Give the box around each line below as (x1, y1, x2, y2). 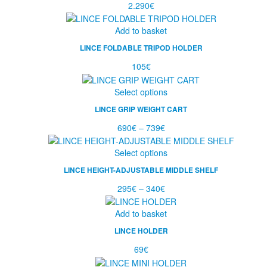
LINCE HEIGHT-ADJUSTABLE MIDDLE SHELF (64, 164, 218, 175)
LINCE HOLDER (114, 226, 168, 237)
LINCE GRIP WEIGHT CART (95, 104, 187, 114)
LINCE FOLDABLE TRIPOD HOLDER (79, 43, 203, 54)
